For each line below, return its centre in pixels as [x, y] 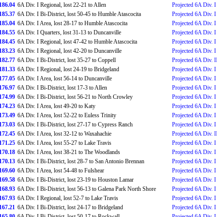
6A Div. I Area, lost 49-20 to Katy [56, 106]
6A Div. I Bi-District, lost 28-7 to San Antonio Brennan [81, 161]
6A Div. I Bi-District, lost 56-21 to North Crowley [75, 97]
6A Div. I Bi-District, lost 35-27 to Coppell [67, 60]
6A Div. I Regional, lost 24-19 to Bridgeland [68, 69]
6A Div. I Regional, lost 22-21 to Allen [62, 5]
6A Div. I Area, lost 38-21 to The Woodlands [69, 152]
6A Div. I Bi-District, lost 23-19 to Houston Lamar [76, 180]
